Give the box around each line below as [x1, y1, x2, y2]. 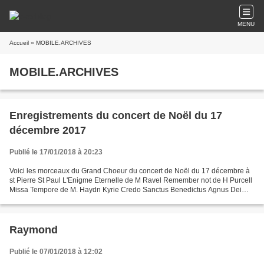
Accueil [9, 39, 29, 46]
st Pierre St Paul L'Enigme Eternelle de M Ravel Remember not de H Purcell [9, 176, 252, 184]
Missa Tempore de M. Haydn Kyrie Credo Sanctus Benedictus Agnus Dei [9, 186, 242, 194]
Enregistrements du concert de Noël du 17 [9, 110, 222, 121]
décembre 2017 [9, 124, 86, 136]
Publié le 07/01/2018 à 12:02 [9, 247, 103, 256]
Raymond [9, 224, 58, 236]
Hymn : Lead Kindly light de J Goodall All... [9, 195, 145, 203]
